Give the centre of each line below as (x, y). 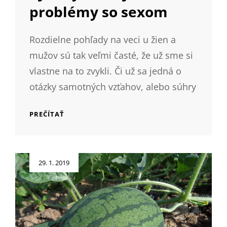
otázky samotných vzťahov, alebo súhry (113, 86)
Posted (25, 158)
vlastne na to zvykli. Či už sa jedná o (105, 71)
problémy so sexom (99, 11)
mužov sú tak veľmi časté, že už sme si (111, 55)
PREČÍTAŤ (47, 114)
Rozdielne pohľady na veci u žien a (103, 39)
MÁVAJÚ (79, 134)
